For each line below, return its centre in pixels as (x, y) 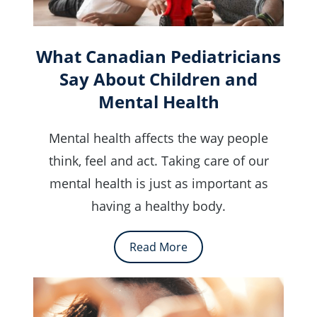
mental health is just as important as (158, 184)
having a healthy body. (158, 206)
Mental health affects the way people (158, 138)
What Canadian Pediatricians (158, 57)
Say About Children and (158, 79)
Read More (158, 247)
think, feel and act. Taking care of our (158, 161)
